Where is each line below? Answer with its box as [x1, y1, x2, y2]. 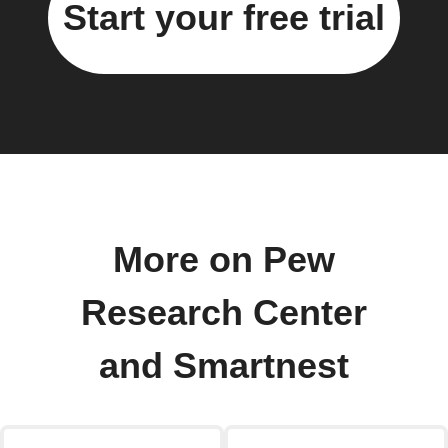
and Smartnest [99, 346, 349, 387]
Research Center [81, 293, 367, 334]
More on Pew [113, 240, 335, 281]
